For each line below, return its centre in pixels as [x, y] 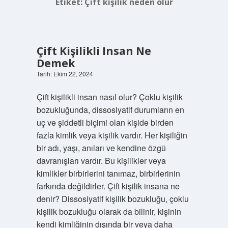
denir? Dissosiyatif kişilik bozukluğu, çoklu [112, 199]
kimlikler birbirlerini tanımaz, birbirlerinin [108, 173]
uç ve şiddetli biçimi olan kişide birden [105, 122]
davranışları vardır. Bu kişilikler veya [101, 161]
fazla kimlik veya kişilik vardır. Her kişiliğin [112, 135]
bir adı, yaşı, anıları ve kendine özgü [101, 148]
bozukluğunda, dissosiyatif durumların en [110, 110]
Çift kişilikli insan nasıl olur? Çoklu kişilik [109, 97]
